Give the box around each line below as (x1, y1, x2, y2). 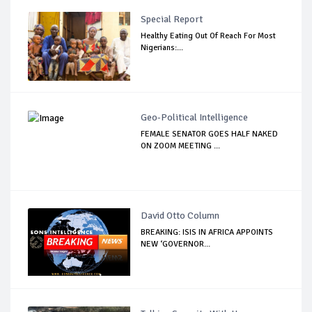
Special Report (141, 13, 203, 25)
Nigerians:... (141, 42, 184, 53)
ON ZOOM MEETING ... (141, 140, 221, 151)
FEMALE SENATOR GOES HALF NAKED (141, 128, 279, 139)
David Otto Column (141, 209, 220, 221)
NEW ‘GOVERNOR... (141, 238, 211, 249)
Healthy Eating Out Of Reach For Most (141, 30, 276, 41)
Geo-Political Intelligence (141, 111, 249, 123)
